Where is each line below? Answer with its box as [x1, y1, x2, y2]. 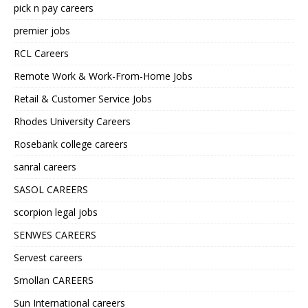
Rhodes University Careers [14, 115, 131, 129]
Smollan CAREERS [14, 274, 93, 287]
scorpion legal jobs [14, 206, 98, 219]
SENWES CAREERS [14, 228, 96, 242]
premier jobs [14, 24, 70, 38]
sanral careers [14, 160, 76, 174]
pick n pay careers [14, 1, 93, 15]
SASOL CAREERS [14, 183, 88, 197]
